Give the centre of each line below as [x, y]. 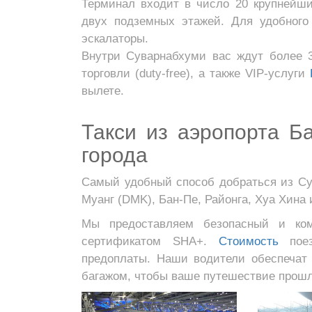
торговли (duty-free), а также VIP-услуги [196, 73]
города [115, 155]
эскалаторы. [115, 39]
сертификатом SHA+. [150, 241]
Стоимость [248, 241]
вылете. [103, 91]
